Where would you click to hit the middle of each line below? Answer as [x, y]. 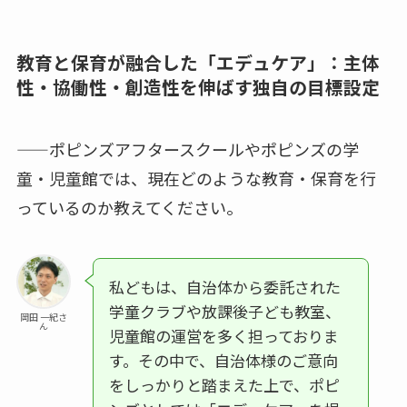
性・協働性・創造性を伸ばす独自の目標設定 [198, 87]
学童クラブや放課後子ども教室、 [224, 312]
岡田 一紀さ [43, 317]
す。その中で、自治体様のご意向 [223, 361]
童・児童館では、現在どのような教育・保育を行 [196, 179]
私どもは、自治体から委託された [224, 287]
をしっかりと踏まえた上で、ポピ [224, 385]
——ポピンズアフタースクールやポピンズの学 [187, 149]
